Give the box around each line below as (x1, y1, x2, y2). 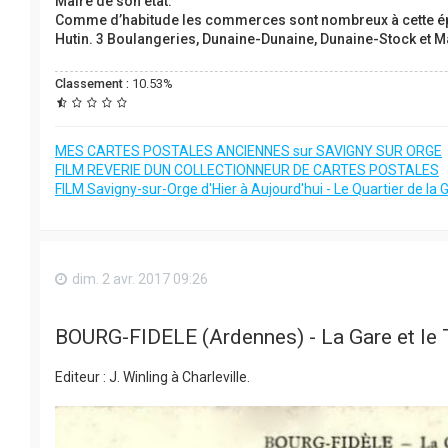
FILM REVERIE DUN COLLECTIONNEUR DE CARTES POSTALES (55, 161, 439, 178)
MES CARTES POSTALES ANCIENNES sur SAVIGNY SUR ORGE (55, 142, 442, 159)
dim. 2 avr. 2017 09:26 (72, 270, 208, 287)
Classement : (55, 75, 129, 91)
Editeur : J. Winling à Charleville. (55, 368, 250, 385)
